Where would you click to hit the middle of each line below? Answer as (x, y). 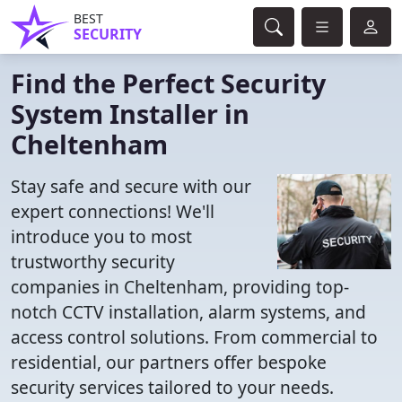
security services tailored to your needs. (172, 387)
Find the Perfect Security (168, 83)
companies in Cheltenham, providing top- (180, 287)
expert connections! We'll (113, 211)
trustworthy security (93, 262)
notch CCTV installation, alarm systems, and (188, 312)
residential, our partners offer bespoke (169, 362)
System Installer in (130, 114)
